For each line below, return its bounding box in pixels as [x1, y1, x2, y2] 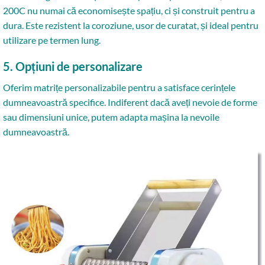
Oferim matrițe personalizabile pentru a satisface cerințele [3, 82, 235, 93]
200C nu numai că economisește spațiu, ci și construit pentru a [3, 5, 255, 16]
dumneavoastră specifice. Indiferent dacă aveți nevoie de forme [3, 96, 257, 108]
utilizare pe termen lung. [3, 34, 101, 46]
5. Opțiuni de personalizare [3, 59, 143, 73]
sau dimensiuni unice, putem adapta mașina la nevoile [3, 111, 219, 122]
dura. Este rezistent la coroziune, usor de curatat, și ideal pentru [3, 20, 258, 31]
